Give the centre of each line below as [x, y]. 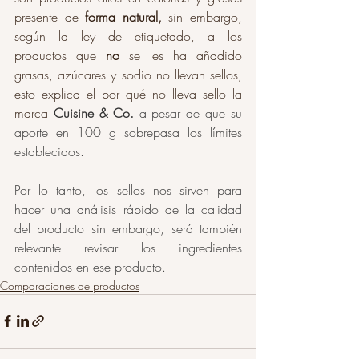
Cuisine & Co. [96, 113]
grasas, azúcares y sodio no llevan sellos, [128, 74]
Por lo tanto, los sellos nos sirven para [128, 190]
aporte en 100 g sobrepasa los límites [128, 132]
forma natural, [123, 16]
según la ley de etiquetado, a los [128, 36]
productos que [60, 55]
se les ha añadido [181, 55]
